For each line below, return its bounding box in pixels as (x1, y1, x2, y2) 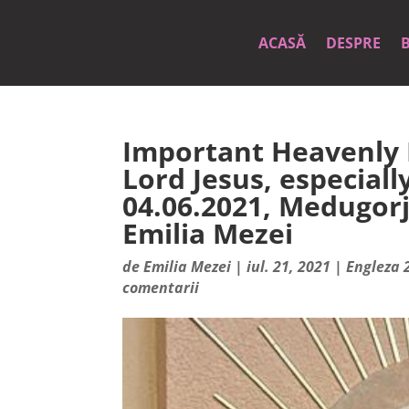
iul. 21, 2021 (246, 257, 331, 277)
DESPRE (326, 33, 382, 53)
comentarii (122, 278, 200, 298)
